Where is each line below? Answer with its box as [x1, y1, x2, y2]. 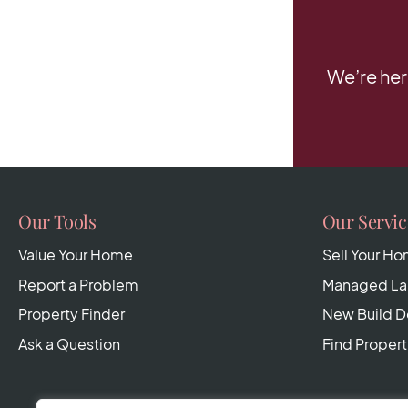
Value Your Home [18, 245, 133, 265]
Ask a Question [18, 333, 120, 353]
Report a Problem [18, 274, 138, 294]
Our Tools [18, 209, 97, 234]
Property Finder [18, 304, 125, 324]
